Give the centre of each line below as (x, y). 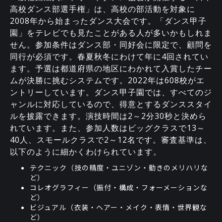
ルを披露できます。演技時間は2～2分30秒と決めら (108, 116)
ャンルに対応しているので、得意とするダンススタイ (111, 104)
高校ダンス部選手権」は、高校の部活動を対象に (103, 9)
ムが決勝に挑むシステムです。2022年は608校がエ (107, 80)
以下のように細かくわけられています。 (86, 151)
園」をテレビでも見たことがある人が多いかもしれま (111, 32)
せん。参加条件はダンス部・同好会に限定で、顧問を (111, 44)
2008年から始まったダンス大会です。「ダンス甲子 (108, 21)
